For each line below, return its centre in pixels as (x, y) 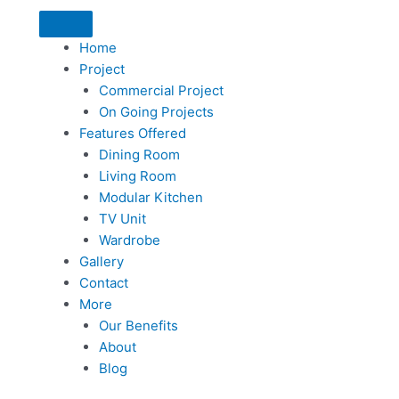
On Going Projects (157, 112)
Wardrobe (130, 240)
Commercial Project (162, 90)
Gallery (101, 261)
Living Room (138, 176)
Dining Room (140, 155)
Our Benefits (139, 326)
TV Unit (123, 219)
